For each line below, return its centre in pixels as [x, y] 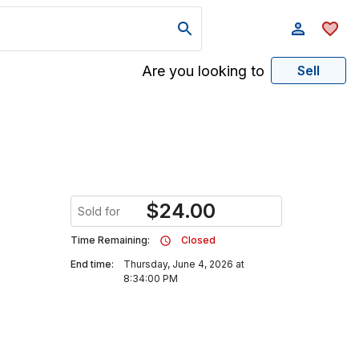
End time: [92, 264]
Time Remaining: [110, 240]
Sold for [99, 211]
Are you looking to [203, 71]
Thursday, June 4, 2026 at [184, 264]
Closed [198, 240]
